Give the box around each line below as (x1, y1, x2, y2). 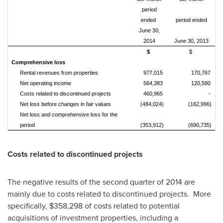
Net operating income (20, 80, 73, 86)
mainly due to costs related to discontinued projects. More (7, 188, 211, 200)
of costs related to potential (83, 200, 180, 212)
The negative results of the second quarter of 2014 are (7, 176, 195, 188)
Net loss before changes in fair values (20, 101, 111, 107)
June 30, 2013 (174, 38, 209, 44)
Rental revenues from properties (20, 70, 98, 76)
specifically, (7, 200, 49, 212)
